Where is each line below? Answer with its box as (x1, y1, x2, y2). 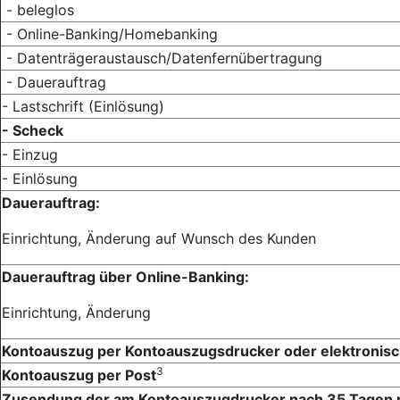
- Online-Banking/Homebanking (2, 24, 218, 43)
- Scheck (2, 121, 63, 139)
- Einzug (2, 145, 58, 163)
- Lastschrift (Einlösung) (2, 96, 164, 115)
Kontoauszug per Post (2, 365, 156, 384)
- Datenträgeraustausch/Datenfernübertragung (2, 48, 322, 67)
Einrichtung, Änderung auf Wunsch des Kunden (2, 229, 316, 247)
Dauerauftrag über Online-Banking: (2, 267, 249, 286)
